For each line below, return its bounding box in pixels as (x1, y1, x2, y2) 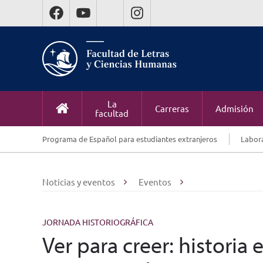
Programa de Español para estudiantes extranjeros (42, 134, 217, 144)
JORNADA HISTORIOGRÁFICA (42, 217, 153, 227)
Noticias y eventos (42, 176, 115, 187)
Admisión (215, 103, 254, 114)
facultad (95, 107, 129, 119)
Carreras (155, 103, 189, 114)
